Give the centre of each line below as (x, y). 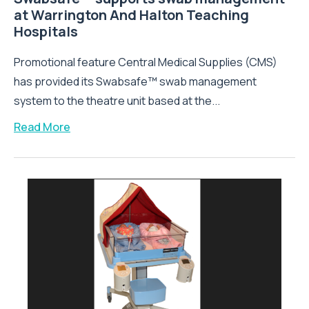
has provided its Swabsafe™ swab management (135, 81)
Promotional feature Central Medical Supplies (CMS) (146, 62)
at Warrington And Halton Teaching (131, 14)
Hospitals (46, 31)
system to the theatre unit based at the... (117, 100)
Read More (42, 127)
